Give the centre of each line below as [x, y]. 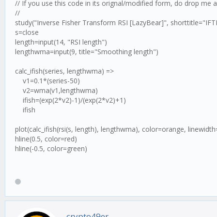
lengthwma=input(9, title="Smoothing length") [87, 52]
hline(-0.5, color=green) [51, 148]
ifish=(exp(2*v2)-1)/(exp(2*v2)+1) [70, 100]
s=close [27, 32]
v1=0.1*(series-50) [47, 81]
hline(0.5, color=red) [46, 139]
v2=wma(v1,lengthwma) [56, 90]
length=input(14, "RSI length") [61, 42]
